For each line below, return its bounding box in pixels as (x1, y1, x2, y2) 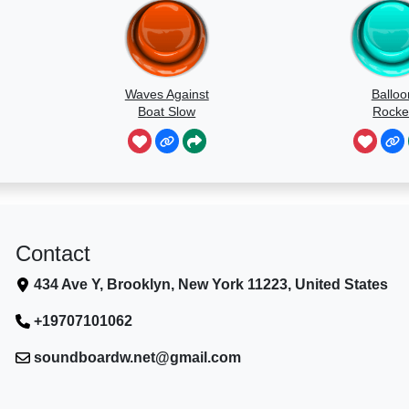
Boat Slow (138, 103, 196, 119)
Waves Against (124, 86, 209, 101)
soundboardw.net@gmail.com (34, 349, 242, 365)
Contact (16, 240, 91, 266)
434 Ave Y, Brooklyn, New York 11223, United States (34, 276, 389, 292)
